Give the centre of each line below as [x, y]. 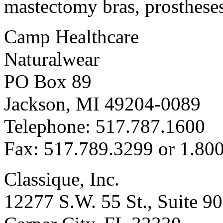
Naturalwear [52, 59]
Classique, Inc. [62, 179]
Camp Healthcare [71, 36]
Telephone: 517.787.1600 [105, 126]
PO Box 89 [48, 81]
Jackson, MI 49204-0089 [102, 104]
